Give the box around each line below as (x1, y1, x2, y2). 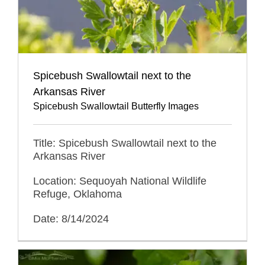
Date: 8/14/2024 (33, 212, 109, 225)
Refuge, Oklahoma (33, 188, 122, 200)
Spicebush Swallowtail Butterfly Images (33, 101, 199, 111)
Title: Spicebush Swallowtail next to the (33, 137, 216, 149)
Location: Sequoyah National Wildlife (33, 174, 206, 187)
